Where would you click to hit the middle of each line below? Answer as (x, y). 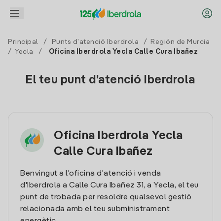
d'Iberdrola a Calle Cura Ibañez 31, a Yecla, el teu (110, 185)
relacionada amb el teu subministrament (95, 209)
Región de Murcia (180, 42)
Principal (23, 42)
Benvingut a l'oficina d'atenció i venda (91, 174)
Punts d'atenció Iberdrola (95, 42)
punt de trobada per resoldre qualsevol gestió (106, 197)
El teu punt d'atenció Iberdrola (110, 80)
